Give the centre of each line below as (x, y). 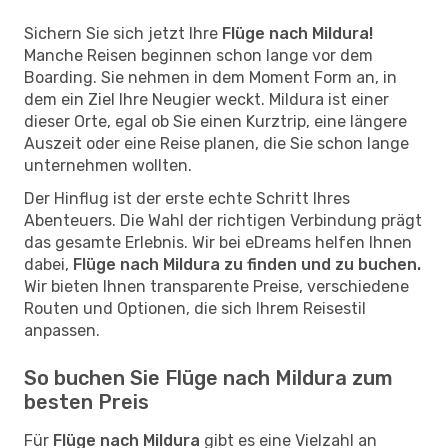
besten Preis (86, 401)
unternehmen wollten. (108, 165)
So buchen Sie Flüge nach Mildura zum (208, 377)
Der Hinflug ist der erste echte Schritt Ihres (187, 198)
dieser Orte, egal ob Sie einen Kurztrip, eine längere (215, 121)
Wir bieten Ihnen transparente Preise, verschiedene (216, 286)
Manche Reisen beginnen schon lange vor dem (198, 55)
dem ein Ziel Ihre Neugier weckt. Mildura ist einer (206, 99)
